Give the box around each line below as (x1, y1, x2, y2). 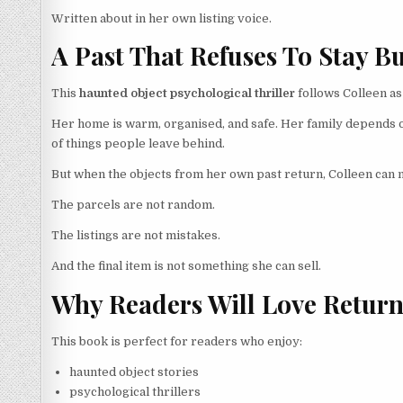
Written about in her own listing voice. (51, 11, 272, 25)
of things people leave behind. (51, 137, 225, 151)
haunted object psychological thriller (79, 86, 295, 101)
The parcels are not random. (51, 198, 215, 212)
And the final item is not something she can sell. (51, 259, 321, 273)
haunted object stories (69, 364, 199, 379)
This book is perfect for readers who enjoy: (51, 334, 302, 348)
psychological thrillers (69, 384, 201, 399)
